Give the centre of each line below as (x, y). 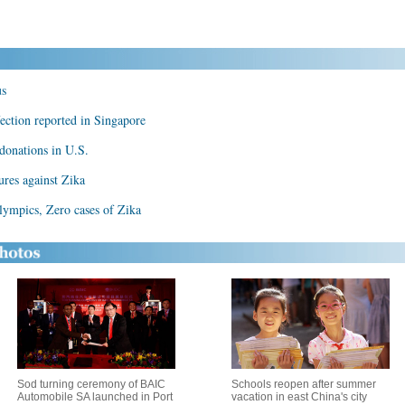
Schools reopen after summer (304, 384)
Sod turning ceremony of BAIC (91, 384)
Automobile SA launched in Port (94, 397)
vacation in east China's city (299, 397)
